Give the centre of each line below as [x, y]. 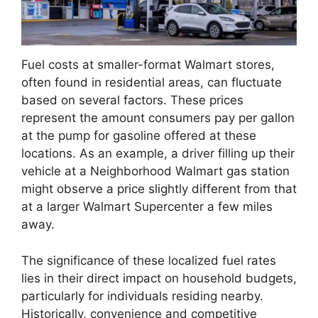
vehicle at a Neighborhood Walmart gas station [155, 171]
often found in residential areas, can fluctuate [152, 83]
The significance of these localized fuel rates [149, 260]
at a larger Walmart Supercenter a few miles [147, 207]
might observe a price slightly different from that [159, 189]
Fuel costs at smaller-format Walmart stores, [148, 65]
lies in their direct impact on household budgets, [159, 278]
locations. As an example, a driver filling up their [158, 154]
